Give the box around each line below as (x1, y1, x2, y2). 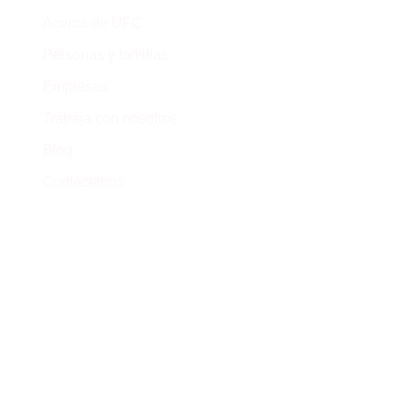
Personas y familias (43, 47, 169, 63)
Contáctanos (43, 174, 125, 190)
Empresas (43, 79, 109, 95)
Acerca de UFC (43, 15, 143, 32)
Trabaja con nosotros (43, 111, 179, 127)
